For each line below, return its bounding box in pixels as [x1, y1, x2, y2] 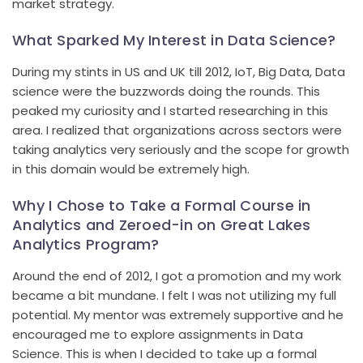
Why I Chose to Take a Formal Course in [12, 194, 311, 216]
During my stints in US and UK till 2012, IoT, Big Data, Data [12, 62, 345, 80]
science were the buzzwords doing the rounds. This [12, 82, 320, 100]
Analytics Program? [12, 233, 160, 254]
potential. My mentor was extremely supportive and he [12, 305, 344, 323]
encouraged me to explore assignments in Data [12, 325, 303, 343]
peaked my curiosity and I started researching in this [12, 101, 328, 119]
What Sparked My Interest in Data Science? [12, 29, 336, 50]
